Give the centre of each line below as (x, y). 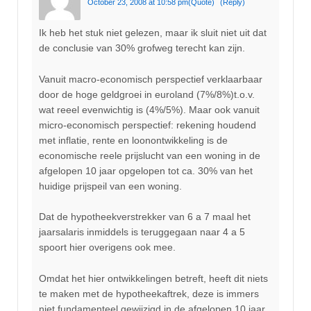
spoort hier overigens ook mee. (107, 247)
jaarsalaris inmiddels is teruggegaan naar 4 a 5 (142, 232)
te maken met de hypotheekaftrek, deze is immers (149, 293)
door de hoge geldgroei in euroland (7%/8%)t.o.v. (147, 94)
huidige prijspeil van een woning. (110, 186)
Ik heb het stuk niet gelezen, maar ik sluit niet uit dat (153, 33)
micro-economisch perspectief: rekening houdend (148, 125)
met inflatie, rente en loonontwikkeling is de (133, 140)
